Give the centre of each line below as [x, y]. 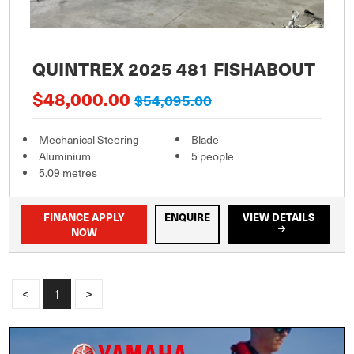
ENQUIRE [188, 217]
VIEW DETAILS [279, 217]
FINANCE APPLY [85, 217]
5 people [212, 156]
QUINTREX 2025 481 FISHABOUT [174, 68]
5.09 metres [68, 172]
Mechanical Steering [89, 139]
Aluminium [65, 156]
